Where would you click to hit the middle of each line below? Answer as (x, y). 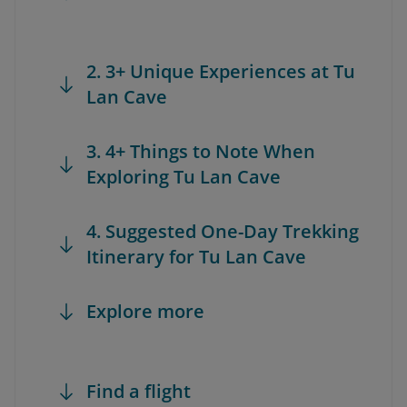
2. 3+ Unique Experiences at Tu (221, 71)
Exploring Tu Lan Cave (184, 177)
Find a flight (139, 391)
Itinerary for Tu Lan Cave (196, 257)
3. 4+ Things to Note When (201, 151)
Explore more (145, 311)
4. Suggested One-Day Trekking (223, 231)
